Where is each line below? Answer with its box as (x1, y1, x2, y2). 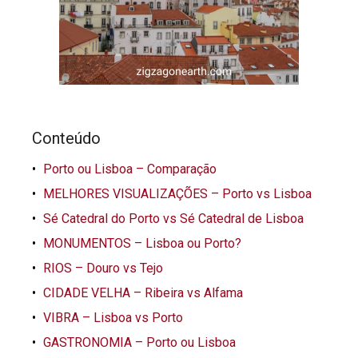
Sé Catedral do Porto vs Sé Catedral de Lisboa (43, 210, 304, 226)
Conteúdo (32, 128, 101, 148)
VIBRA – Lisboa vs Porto (43, 309, 184, 325)
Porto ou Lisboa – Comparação (43, 161, 217, 177)
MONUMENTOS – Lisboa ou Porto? (43, 235, 242, 251)
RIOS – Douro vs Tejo (43, 260, 164, 276)
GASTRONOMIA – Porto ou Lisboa (43, 334, 237, 350)
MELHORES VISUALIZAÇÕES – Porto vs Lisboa (43, 185, 312, 201)
